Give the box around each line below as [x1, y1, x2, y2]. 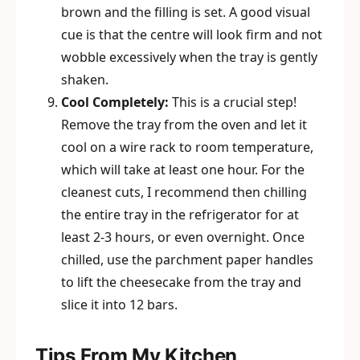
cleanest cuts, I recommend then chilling [61, 183, 307, 201]
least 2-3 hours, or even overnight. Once [61, 228, 305, 246]
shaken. [61, 71, 108, 88]
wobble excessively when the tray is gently [61, 48, 317, 66]
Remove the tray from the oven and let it [61, 116, 307, 133]
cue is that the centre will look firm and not [61, 26, 322, 43]
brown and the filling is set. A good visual [61, 3, 310, 21]
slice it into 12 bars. [61, 296, 178, 313]
